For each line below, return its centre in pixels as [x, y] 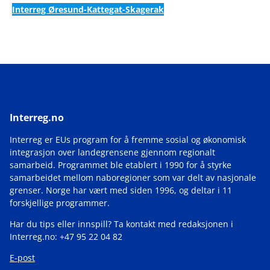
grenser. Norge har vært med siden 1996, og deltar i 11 [121, 190]
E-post [22, 258]
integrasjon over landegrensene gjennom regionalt [112, 152]
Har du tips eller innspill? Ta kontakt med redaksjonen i [121, 224]
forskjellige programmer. [60, 203]
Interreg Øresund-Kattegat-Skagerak [88, 10]
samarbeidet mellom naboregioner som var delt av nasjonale [133, 178]
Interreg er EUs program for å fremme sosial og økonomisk [128, 140]
